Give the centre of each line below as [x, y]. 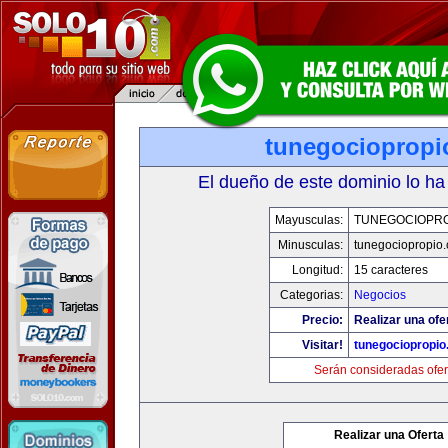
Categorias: [311, 295]
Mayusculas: [309, 220]
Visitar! [322, 345]
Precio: [322, 320]
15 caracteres [391, 270]
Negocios [380, 295]
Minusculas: [310, 245]
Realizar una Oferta [389, 435]
